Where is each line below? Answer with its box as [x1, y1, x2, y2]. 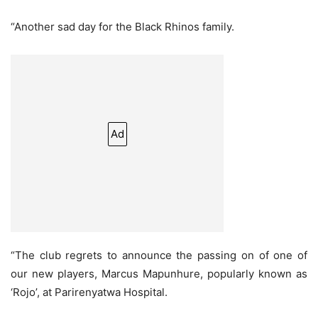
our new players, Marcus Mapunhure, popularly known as [11, 267, 307, 281]
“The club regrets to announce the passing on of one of [11, 248, 307, 263]
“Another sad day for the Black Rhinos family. [11, 20, 234, 34]
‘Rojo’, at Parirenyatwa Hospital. [11, 285, 168, 300]
